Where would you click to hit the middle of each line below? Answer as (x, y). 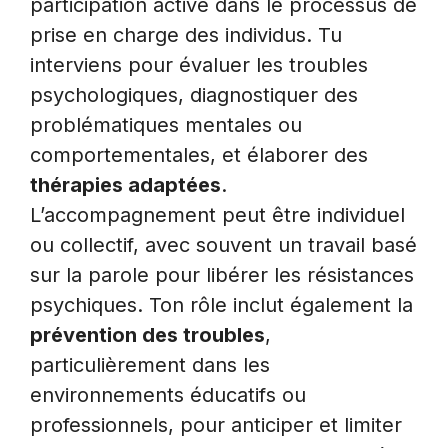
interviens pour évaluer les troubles (199, 64)
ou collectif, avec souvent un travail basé (223, 244)
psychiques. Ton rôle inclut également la (221, 304)
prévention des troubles (147, 334)
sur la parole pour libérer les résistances (222, 274)
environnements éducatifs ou (168, 394)
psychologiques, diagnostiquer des (194, 94)
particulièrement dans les (150, 364)
